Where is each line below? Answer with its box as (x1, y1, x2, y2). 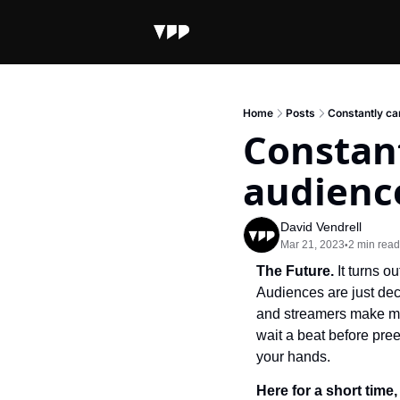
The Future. (256, 263, 337, 279)
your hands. (256, 349, 330, 364)
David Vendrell (280, 220, 362, 234)
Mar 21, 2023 (280, 238, 345, 251)
